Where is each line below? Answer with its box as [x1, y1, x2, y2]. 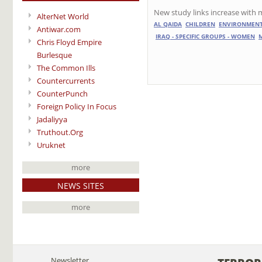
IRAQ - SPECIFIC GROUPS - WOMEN [156, 33, 255, 41]
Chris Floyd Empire [37, 36, 102, 47]
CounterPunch [37, 88, 88, 99]
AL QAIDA [154, 20, 182, 29]
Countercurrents [37, 75, 95, 86]
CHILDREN [185, 20, 215, 29]
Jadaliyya [37, 113, 67, 125]
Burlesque [37, 49, 72, 60]
